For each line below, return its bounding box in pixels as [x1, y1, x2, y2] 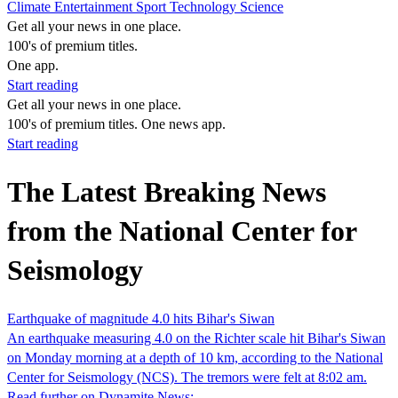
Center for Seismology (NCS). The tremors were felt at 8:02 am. [7, 369, 367, 385]
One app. [7, 58, 59, 73]
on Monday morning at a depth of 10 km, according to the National [7, 349, 383, 365]
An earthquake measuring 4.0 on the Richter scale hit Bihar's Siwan [7, 330, 386, 346]
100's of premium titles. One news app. [7, 116, 226, 131]
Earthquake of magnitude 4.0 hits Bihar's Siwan [7, 310, 275, 326]
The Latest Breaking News [7, 176, 326, 209]
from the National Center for [7, 215, 356, 248]
